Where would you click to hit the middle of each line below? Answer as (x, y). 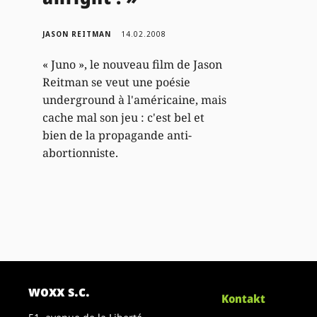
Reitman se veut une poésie (117, 82)
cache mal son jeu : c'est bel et (124, 117)
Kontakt (244, 299)
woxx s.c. (59, 292)
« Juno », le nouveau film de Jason (133, 64)
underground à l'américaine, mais (135, 99)
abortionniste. (81, 152)
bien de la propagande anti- (117, 135)
